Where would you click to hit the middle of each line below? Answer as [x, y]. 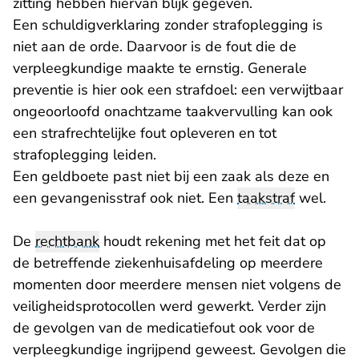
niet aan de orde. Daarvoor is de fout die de [155, 47]
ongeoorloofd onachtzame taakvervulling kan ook [173, 112]
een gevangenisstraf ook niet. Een [125, 198]
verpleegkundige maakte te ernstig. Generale [160, 69]
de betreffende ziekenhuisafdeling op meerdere [168, 263]
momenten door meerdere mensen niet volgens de [177, 285]
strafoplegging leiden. [85, 155]
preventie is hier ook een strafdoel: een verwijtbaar [178, 90]
